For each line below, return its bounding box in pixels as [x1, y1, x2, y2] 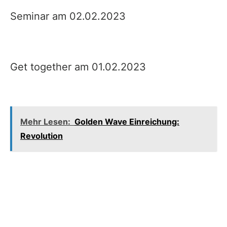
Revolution [20, 130, 63, 141]
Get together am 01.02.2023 [10, 60, 146, 73]
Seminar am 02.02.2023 [10, 10, 126, 22]
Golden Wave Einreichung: [74, 116, 179, 127]
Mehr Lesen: [20, 116, 70, 127]
